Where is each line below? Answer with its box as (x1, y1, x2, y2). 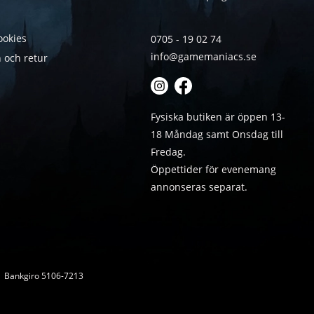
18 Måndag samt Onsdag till (150, 128, 283, 142)
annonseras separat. (150, 180, 247, 194)
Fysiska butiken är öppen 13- (150, 110, 285, 124)
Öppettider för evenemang (150, 163, 276, 177)
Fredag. (150, 145, 186, 159)
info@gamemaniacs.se (150, 50, 257, 64)
